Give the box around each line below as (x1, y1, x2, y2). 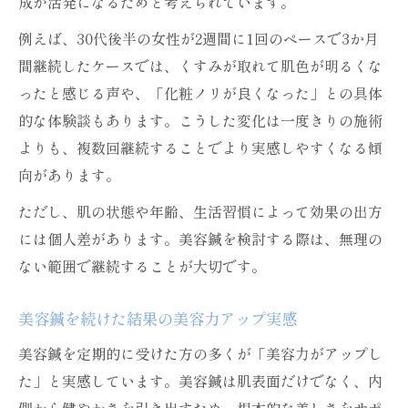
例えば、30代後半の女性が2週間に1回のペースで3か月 (18, 27, 379, 49)
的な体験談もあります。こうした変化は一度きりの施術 (18, 109, 382, 131)
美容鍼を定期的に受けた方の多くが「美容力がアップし (18, 342, 382, 364)
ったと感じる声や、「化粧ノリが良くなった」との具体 (18, 82, 382, 104)
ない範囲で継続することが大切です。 (18, 255, 266, 277)
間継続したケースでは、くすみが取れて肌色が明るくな (18, 55, 382, 76)
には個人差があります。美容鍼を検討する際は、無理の (18, 228, 382, 250)
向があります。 (18, 164, 120, 186)
